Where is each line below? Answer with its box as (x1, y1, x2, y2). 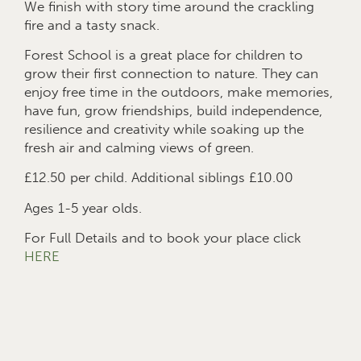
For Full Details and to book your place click (24, 230, 301, 247)
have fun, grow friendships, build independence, (24, 102, 322, 118)
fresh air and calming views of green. (24, 139, 254, 156)
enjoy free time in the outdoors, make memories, (24, 84, 333, 100)
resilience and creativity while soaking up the (24, 121, 304, 137)
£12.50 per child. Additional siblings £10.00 (24, 169, 293, 186)
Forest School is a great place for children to (24, 47, 303, 63)
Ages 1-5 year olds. (24, 199, 142, 216)
